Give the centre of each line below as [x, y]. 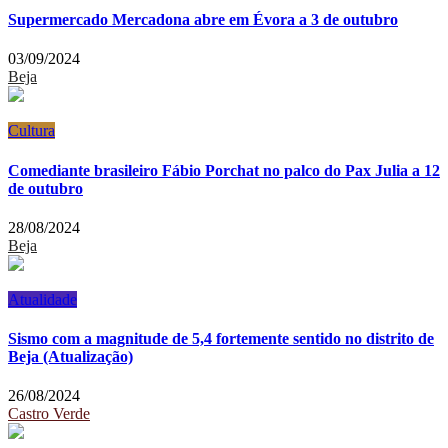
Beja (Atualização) [70, 357]
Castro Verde [49, 414]
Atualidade [42, 299]
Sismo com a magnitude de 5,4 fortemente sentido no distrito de [221, 339]
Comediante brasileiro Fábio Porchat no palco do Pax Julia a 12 [224, 170]
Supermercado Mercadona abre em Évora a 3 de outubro [203, 20]
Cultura [31, 131]
